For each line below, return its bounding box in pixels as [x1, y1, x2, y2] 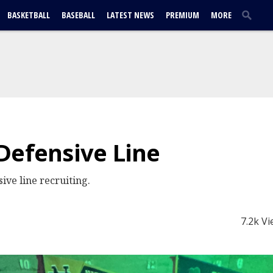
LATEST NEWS [107, 9, 154, 21]
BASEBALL [62, 9, 95, 21]
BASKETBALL [7, 9, 50, 21]
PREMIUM [166, 9, 199, 21]
